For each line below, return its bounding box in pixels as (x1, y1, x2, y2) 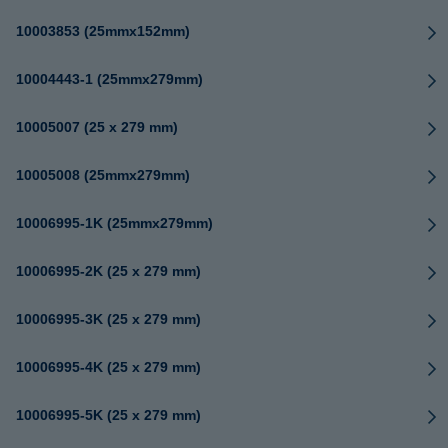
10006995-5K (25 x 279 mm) (16, 407, 201, 423)
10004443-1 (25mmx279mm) (16, 71, 203, 87)
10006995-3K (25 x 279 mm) (16, 311, 201, 327)
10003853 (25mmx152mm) (16, 23, 190, 39)
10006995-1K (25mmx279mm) (16, 215, 213, 231)
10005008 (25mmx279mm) (16, 167, 190, 183)
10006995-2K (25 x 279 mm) (16, 263, 201, 279)
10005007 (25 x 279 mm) (16, 119, 178, 135)
